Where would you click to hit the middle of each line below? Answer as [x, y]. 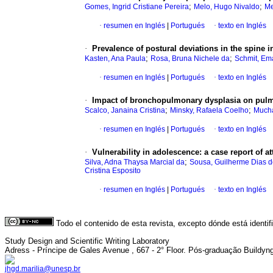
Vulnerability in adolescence [146, 152]
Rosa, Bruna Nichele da [190, 59]
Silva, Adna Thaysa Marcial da [135, 162]
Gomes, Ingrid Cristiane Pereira [137, 7]
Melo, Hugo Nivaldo [227, 7]
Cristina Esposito [113, 171]
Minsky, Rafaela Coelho [209, 111]
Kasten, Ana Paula [115, 59]
